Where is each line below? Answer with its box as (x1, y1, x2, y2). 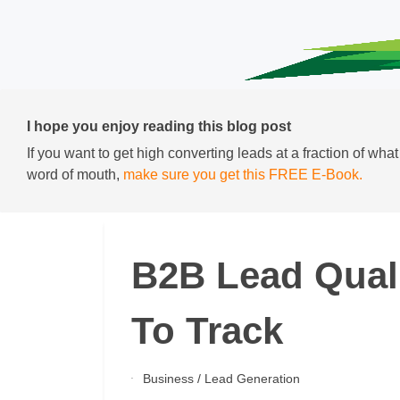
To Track (131, 310, 283, 352)
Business (142, 371, 194, 386)
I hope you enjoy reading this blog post (27, 119, 291, 134)
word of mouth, (27, 167, 123, 182)
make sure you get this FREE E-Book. (123, 167, 362, 182)
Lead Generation (204, 371, 300, 386)
